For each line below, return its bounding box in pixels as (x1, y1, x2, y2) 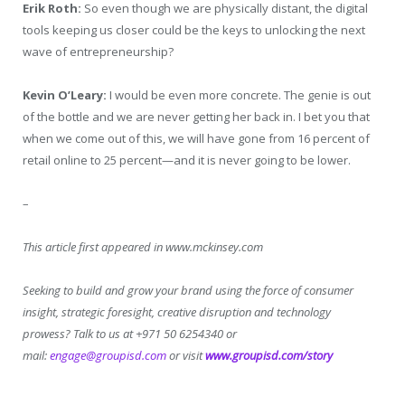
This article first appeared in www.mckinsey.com (23, 239, 263, 256)
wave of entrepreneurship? (23, 42, 174, 60)
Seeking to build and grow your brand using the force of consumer (23, 282, 353, 299)
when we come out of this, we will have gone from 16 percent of (23, 130, 370, 146)
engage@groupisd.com (50, 347, 166, 364)
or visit (166, 347, 205, 364)
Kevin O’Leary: (23, 87, 107, 103)
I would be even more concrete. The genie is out (107, 87, 371, 103)
